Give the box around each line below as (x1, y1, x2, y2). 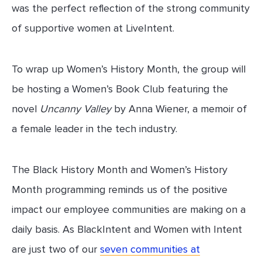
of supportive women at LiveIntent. (12, 22, 174, 35)
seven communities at (100, 243, 200, 256)
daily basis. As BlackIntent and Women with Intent (12, 223, 242, 236)
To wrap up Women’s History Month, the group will (12, 63, 246, 76)
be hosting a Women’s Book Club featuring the (12, 82, 228, 96)
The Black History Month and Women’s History (12, 163, 227, 177)
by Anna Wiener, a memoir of (111, 102, 247, 116)
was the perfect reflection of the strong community (12, 2, 250, 15)
